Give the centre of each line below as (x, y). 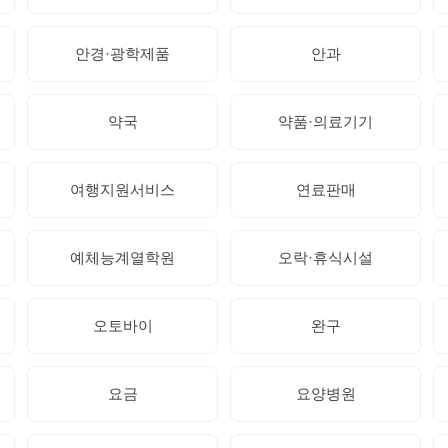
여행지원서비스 (122, 189)
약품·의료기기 (325, 121)
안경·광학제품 (122, 53)
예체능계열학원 (122, 257)
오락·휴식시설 (325, 257)
